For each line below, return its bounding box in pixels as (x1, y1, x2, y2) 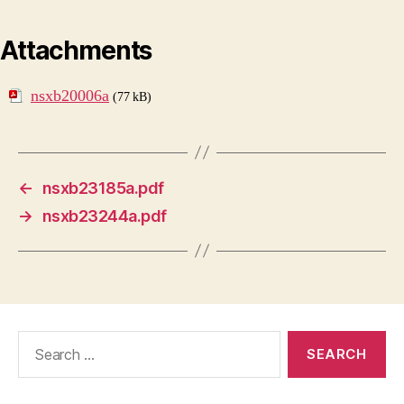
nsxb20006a (31, 85, 109, 106)
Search (10, 329, 60, 349)
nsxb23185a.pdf (41, 178, 164, 197)
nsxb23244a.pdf (41, 206, 167, 225)
